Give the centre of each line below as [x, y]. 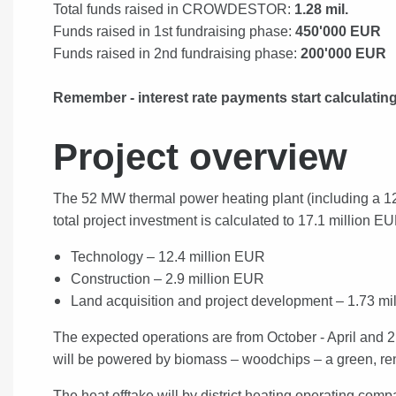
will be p [79, 359]
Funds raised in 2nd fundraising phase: [176, 53]
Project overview [200, 156]
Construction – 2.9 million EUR [167, 278]
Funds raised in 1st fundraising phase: [174, 31]
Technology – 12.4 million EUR [168, 256]
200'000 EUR [343, 53]
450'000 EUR [338, 31]
